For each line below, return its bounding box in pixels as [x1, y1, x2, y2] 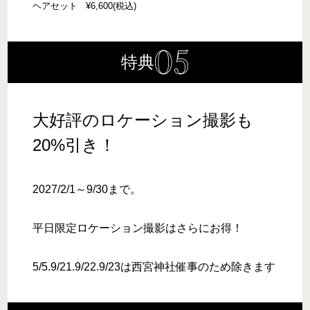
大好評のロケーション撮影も [33, 110, 254, 129]
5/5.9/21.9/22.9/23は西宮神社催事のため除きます [33, 260, 276, 273]
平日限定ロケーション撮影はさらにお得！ [33, 221, 244, 234]
